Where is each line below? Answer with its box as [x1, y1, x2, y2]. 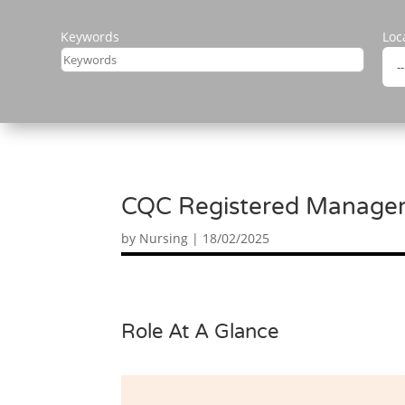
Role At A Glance [121, 320, 279, 344]
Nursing [139, 230, 189, 248]
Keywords [61, 27, 120, 45]
